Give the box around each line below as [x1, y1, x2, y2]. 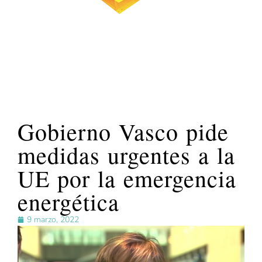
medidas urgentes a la [18, 139, 235, 171]
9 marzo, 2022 [27, 214, 79, 226]
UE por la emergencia [18, 163, 236, 194]
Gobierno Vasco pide [18, 116, 229, 147]
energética [18, 186, 119, 218]
